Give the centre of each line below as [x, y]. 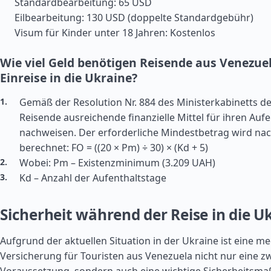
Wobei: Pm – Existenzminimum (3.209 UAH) [117, 163]
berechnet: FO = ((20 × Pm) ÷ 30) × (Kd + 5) [114, 148]
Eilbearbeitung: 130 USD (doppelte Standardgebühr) [134, 18]
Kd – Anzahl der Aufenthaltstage [93, 178]
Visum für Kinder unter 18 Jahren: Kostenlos [115, 33]
